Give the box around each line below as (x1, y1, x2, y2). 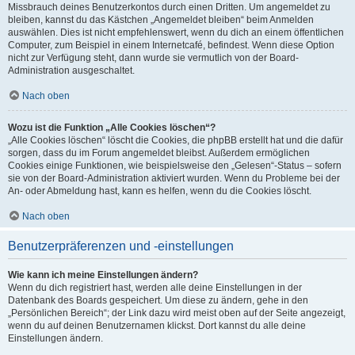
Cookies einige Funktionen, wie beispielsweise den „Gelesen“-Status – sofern (8, 160, 342, 171)
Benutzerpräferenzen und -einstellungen (8, 239, 234, 253)
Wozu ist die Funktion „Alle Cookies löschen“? (8, 122, 216, 133)
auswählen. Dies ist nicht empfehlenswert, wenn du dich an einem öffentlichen (8, 27, 344, 38)
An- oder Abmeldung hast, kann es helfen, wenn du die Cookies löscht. (8, 185, 311, 197)
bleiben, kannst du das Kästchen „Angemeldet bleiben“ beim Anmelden (8, 14, 314, 25)
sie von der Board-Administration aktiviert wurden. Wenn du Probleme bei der (8, 173, 340, 184)
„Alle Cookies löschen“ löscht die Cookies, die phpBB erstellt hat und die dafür (8, 135, 343, 146)
